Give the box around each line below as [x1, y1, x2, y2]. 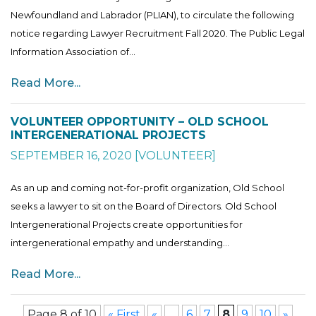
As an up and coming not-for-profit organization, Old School [11, 181, 284, 193]
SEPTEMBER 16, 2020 [11, 148, 132, 162]
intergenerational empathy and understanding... [11, 236, 229, 248]
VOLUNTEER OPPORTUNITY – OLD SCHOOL [11, 114, 269, 128]
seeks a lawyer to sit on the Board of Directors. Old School [11, 200, 276, 212]
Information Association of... [11, 45, 135, 57]
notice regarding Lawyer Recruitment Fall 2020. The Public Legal [11, 27, 305, 39]
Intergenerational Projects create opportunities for [11, 218, 243, 230]
